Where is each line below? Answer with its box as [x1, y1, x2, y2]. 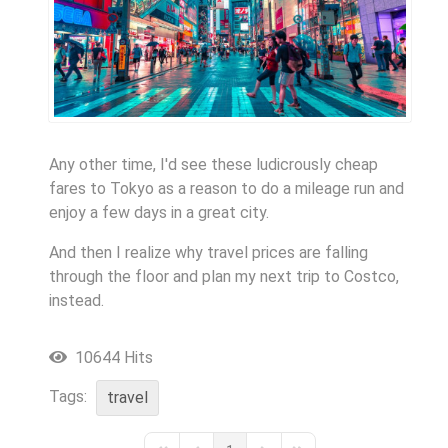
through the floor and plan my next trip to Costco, [49, 267, 399, 287]
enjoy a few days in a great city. [49, 203, 269, 223]
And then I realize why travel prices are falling [49, 243, 368, 263]
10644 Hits [67, 347, 153, 367]
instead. [49, 291, 104, 311]
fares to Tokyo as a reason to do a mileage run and [49, 179, 404, 199]
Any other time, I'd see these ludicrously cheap [49, 155, 378, 175]
